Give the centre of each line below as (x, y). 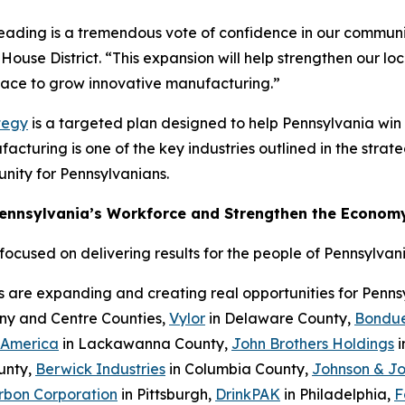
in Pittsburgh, (166, 394)
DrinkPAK (248, 394)
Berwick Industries (100, 368)
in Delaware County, (280, 318)
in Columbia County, (239, 368)
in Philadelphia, (337, 394)
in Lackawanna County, (145, 343)
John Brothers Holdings (313, 343)
